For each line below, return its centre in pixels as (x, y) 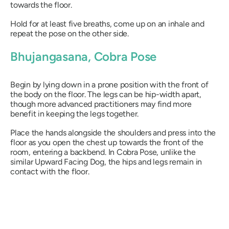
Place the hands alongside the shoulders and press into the (113, 133)
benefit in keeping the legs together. (75, 114)
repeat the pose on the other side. (70, 33)
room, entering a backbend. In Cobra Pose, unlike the (103, 152)
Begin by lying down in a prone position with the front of (109, 85)
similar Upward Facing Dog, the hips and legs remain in (106, 162)
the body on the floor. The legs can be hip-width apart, (106, 95)
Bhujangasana (49, 56)
